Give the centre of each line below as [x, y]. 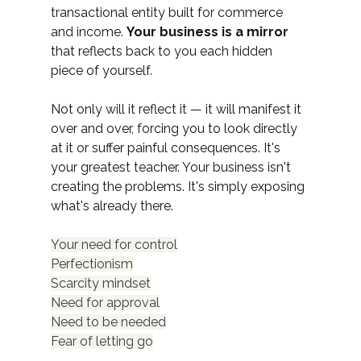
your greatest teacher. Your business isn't [172, 168]
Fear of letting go [102, 342]
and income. [88, 32]
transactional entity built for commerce [168, 13]
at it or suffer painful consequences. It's [167, 148]
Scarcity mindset [100, 284]
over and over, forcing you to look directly [175, 129]
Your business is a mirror [207, 32]
